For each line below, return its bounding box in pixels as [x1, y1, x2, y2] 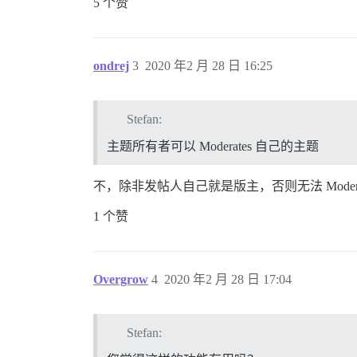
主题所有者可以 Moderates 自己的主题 [107, 139, 319, 153]
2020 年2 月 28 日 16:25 [145, 59, 273, 73]
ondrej [93, 59, 129, 73]
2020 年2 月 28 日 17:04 [164, 272, 292, 286]
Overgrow [93, 272, 148, 286]
